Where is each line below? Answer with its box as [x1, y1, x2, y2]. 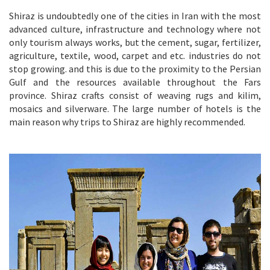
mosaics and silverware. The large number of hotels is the [9, 102, 261, 115]
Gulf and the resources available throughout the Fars [9, 75, 261, 88]
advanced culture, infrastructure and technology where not [9, 22, 261, 35]
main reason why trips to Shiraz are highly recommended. [9, 115, 245, 128]
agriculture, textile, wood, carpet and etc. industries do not [9, 49, 261, 61]
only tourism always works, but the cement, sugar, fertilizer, [9, 36, 261, 48]
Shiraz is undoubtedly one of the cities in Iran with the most [9, 9, 261, 22]
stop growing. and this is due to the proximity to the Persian [9, 62, 261, 75]
